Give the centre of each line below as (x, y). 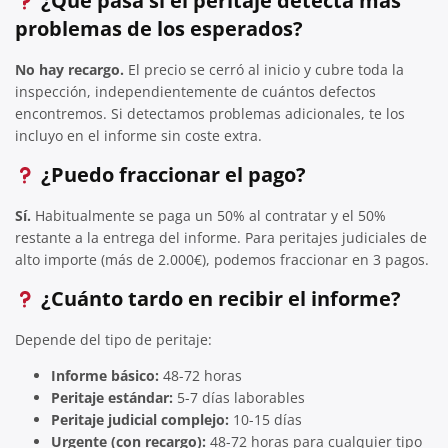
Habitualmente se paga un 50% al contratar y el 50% (208, 215)
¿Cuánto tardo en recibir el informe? (218, 298)
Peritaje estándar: (112, 397)
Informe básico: (105, 375)
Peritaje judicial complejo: (140, 419)
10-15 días (265, 419)
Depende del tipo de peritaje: (113, 339)
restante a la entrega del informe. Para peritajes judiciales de (221, 237)
